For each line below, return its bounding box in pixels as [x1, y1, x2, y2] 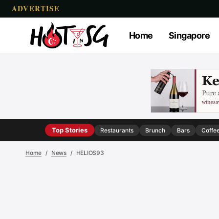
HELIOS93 [76, 149, 104, 156]
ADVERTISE [12, 3, 60, 14]
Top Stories [52, 126, 88, 134]
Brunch [145, 126, 165, 134]
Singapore [168, 30, 210, 41]
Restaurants [100, 126, 133, 134]
